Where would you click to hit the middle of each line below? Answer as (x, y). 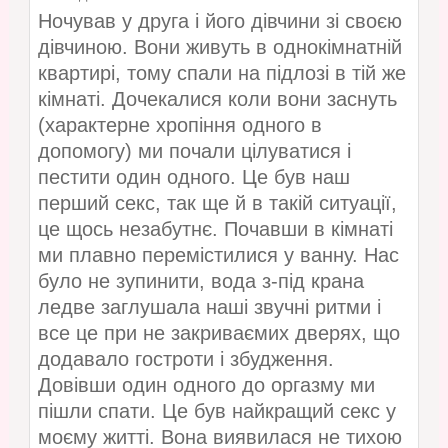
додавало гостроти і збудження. (185, 359)
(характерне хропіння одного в (179, 125)
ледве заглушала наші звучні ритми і (209, 307)
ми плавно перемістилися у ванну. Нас (218, 255)
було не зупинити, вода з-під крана (200, 281)
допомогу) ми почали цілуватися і (194, 151)
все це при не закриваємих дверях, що (218, 333)
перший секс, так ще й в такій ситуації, (217, 203)
